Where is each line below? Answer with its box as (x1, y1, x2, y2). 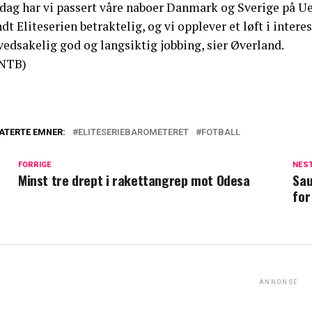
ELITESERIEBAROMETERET (78, 126, 189, 137)
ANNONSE (258, 278, 299, 286)
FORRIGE (18, 159, 52, 169)
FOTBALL (201, 126, 240, 137)
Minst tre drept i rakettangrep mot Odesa (18, 169, 250, 190)
